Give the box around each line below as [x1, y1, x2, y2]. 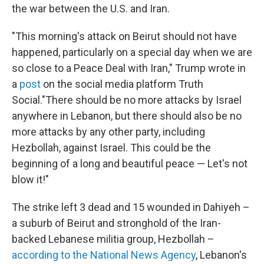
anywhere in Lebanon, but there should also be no [12, 110, 242, 123]
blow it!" [12, 173, 49, 186]
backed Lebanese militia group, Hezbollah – [12, 233, 214, 246]
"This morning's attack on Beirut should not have [12, 30, 237, 43]
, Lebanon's [196, 249, 247, 262]
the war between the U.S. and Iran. [12, 2, 170, 15]
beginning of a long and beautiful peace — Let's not [12, 157, 247, 170]
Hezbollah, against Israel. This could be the [12, 141, 211, 154]
